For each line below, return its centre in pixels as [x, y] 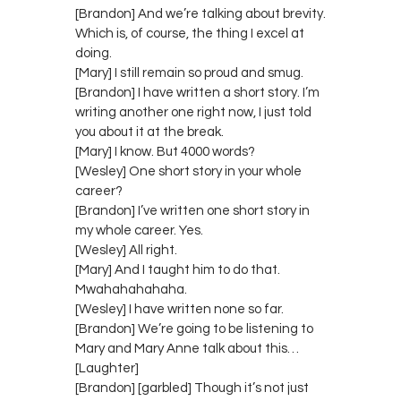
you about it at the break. [149, 132]
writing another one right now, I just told [193, 112]
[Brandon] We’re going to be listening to [194, 328]
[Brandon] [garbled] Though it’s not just [192, 388]
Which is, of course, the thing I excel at [190, 33]
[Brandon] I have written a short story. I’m [197, 92]
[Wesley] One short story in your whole [188, 171]
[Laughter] [107, 368]
